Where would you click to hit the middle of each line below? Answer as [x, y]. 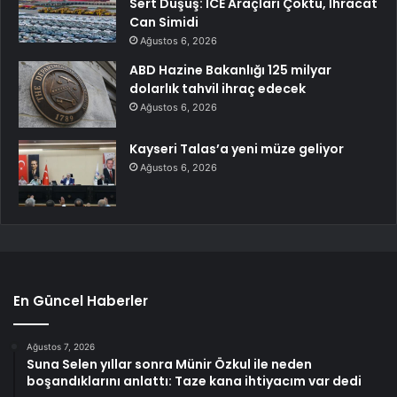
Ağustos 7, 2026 [61, 347]
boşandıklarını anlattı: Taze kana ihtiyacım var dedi [194, 381]
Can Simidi [164, 23]
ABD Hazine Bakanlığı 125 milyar [230, 70]
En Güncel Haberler [81, 301]
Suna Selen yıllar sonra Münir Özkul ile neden [169, 365]
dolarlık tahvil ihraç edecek [218, 89]
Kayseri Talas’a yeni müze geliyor [237, 149]
